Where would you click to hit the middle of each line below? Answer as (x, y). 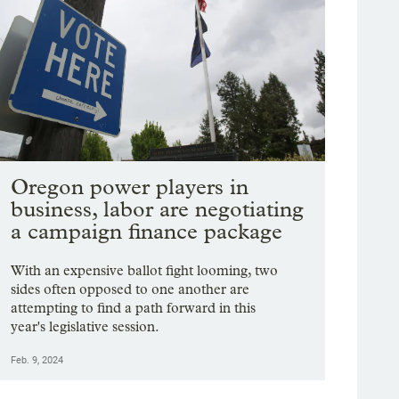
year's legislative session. (85, 327)
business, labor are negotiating (158, 209)
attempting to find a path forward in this (134, 308)
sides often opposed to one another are (130, 289)
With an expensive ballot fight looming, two (145, 271)
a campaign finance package (147, 232)
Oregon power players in (130, 187)
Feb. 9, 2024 (37, 361)
